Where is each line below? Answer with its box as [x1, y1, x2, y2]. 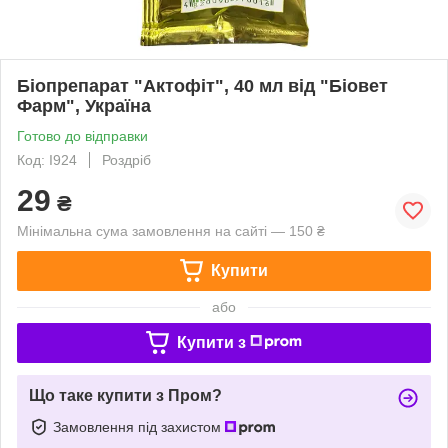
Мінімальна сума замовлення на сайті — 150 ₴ [17, 222, 325, 239]
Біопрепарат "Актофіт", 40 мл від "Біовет [17, 75, 388, 96]
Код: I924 [17, 151, 77, 168]
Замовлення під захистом [53, 418, 225, 435]
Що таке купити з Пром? [29, 386, 222, 404]
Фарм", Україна [17, 95, 151, 116]
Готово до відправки [17, 127, 148, 144]
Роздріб [102, 151, 151, 168]
